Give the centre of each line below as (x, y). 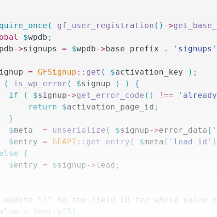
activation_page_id (111, 107)
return (43, 107)
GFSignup (55, 72)
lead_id (191, 142)
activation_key (149, 72)
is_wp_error (38, 84)
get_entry (108, 142)
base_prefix (132, 49)
